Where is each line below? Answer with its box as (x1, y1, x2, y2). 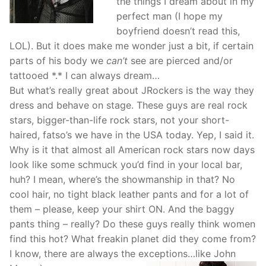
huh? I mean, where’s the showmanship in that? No (9, 173, 235, 186)
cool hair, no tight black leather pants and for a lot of (9, 188, 249, 201)
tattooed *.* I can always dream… (9, 69, 160, 82)
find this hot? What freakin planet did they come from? (9, 233, 256, 245)
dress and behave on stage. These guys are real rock (9, 99, 248, 112)
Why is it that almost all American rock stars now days (9, 144, 255, 156)
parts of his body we (9, 55, 106, 67)
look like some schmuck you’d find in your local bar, (9, 159, 242, 171)
